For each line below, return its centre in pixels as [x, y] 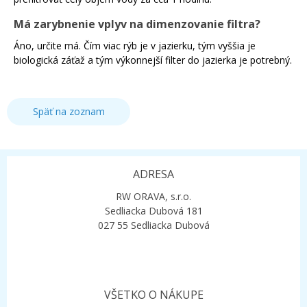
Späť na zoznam [69, 112]
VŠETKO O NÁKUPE [153, 295]
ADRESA [153, 174]
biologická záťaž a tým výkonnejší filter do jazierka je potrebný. [153, 60]
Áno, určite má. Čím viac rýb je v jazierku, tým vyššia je [135, 46]
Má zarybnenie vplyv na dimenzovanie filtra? [137, 24]
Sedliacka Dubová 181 [153, 211]
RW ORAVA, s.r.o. [153, 197]
